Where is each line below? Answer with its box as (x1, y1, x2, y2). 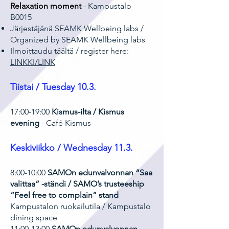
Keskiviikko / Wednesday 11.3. (10, 142, 133, 153)
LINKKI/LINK (10, 57, 55, 67)
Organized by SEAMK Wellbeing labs (10, 35, 145, 44)
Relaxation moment (10, 1, 81, 11)
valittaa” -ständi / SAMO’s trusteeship (10, 179, 144, 189)
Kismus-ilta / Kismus (52, 107, 124, 117)
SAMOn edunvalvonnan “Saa (48, 168, 152, 177)
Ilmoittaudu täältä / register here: (10, 46, 129, 56)
